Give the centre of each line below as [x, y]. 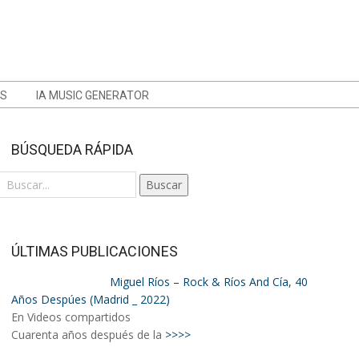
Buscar [164, 185]
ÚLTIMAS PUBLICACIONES [95, 251]
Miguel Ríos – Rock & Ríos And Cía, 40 [208, 282]
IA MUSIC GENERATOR [93, 95]
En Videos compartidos [71, 317]
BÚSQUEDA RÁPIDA [72, 149]
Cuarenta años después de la [88, 335]
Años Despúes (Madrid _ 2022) [91, 299]
